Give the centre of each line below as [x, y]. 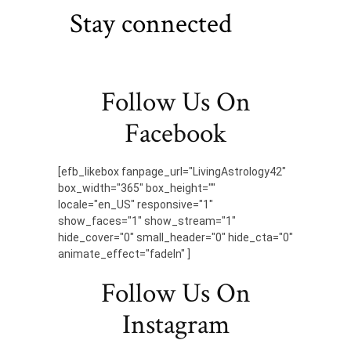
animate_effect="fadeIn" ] [124, 253]
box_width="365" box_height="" [137, 188]
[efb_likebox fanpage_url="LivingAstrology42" [172, 171]
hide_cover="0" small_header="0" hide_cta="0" [175, 237]
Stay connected [151, 24]
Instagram [175, 324]
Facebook [175, 133]
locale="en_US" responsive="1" [136, 204]
